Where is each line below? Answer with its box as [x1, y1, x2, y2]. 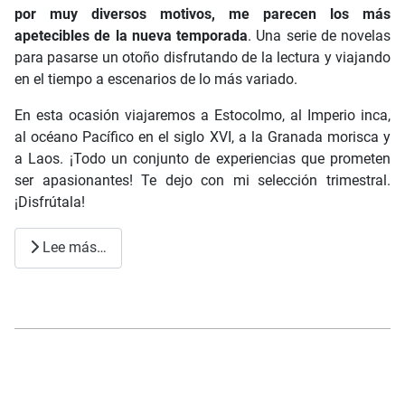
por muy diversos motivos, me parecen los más [14, 5, 391, 23]
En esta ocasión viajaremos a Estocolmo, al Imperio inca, [14, 106, 391, 124]
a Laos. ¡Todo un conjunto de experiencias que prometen [14, 149, 391, 167]
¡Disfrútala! [14, 193, 85, 211]
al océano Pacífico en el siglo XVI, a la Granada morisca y [14, 127, 391, 146]
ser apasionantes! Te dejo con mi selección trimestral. [14, 171, 391, 189]
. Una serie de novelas [248, 26, 391, 44]
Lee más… [39, 239, 107, 257]
